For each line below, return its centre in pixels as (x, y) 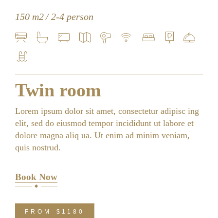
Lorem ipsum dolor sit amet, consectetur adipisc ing (107, 111)
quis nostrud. (38, 147)
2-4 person (73, 17)
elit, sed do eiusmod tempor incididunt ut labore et (105, 123)
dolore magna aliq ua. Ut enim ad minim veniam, (103, 135)
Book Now (36, 177)
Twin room (58, 90)
